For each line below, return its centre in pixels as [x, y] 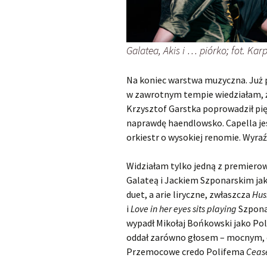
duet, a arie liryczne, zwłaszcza [189, 194]
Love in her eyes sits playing [184, 208]
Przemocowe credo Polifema [186, 251]
